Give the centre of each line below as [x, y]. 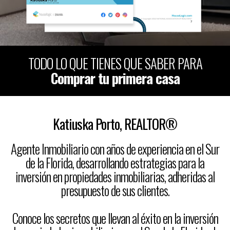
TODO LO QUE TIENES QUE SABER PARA [115, 63]
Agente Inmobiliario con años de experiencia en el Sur [115, 149]
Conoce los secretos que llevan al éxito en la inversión [115, 218]
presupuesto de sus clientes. [115, 190]
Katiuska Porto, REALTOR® [115, 124]
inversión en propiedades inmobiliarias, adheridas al [115, 176]
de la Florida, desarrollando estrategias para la [115, 162]
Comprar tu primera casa [115, 78]
